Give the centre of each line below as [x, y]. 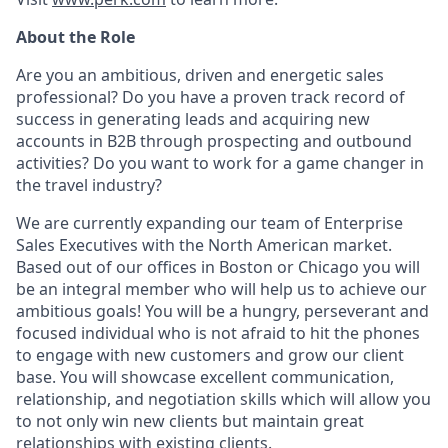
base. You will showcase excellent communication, [205, 377]
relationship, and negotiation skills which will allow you [223, 399]
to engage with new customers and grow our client [210, 355]
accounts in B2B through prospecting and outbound [214, 141]
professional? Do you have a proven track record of [210, 97]
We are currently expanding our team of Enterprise [209, 223]
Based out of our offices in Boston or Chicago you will [218, 267]
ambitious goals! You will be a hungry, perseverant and [222, 311]
